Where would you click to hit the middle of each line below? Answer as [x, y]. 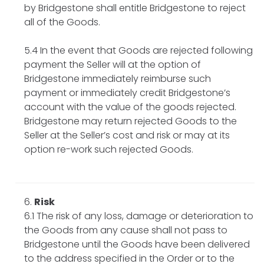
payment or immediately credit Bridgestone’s [127, 93]
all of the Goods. [62, 22]
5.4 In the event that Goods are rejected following [138, 50]
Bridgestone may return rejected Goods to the [131, 121]
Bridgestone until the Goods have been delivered [137, 244]
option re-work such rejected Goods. [109, 149]
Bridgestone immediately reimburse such [118, 78]
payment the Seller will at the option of [113, 64]
